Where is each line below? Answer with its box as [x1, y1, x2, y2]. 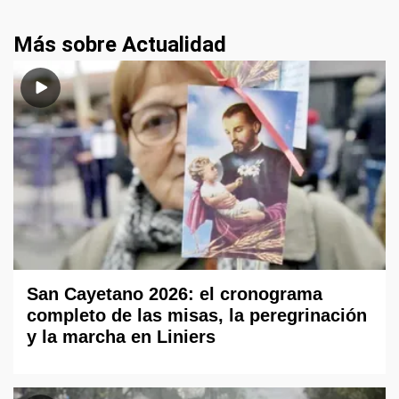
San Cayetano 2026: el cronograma [27, 284, 322, 305]
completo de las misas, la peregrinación [27, 305, 367, 326]
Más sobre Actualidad [13, 31, 226, 57]
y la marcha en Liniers [27, 327, 216, 347]
